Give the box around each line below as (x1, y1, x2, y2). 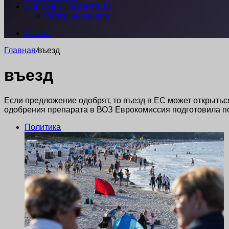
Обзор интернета (45, 11, 109, 20)
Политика (25, 122, 61, 131)
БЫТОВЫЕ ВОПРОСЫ (25, 2, 111, 11)
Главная (4, 46, 36, 55)
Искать (25, 29, 51, 37)
